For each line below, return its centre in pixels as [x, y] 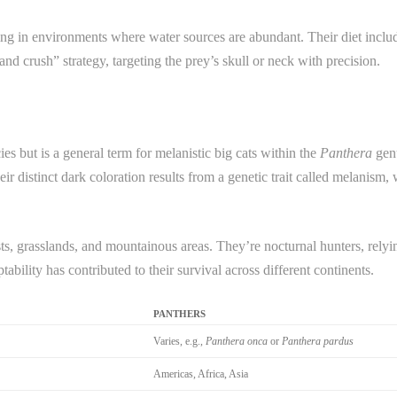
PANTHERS [179, 314]
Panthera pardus [318, 341]
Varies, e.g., [179, 341]
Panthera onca [237, 341]
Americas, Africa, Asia [201, 374]
